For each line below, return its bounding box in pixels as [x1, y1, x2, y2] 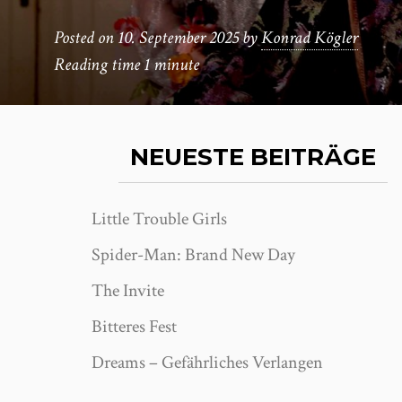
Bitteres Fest [92, 315, 177, 338]
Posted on [54, 26, 118, 49]
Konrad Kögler [261, 26, 358, 49]
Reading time [54, 53, 144, 76]
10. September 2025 [118, 26, 239, 49]
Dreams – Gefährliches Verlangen [92, 351, 323, 374]
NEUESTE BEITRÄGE [130, 143, 376, 171]
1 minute [144, 53, 199, 76]
